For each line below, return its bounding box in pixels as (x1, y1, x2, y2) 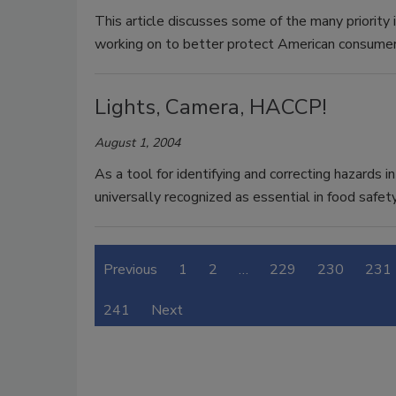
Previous (103, 260, 157, 279)
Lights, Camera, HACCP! (95, 93, 327, 121)
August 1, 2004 (95, 134, 180, 151)
